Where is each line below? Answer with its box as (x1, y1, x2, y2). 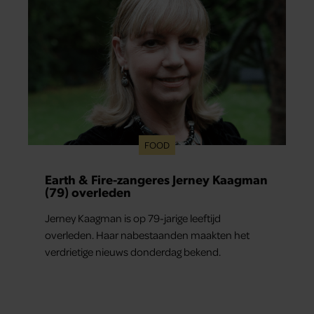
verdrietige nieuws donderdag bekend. (45, 244, 221, 259)
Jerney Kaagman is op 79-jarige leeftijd (45, 210, 221, 225)
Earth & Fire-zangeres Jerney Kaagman (45, 170, 268, 187)
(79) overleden (45, 183, 131, 200)
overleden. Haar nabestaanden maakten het (45, 227, 250, 242)
